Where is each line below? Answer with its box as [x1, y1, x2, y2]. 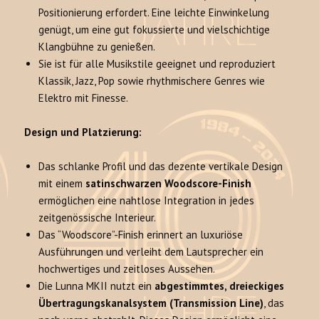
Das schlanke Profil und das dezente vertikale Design [38, 159, 283, 174]
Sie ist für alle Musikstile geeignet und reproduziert [38, 57, 276, 71]
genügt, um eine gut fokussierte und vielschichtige [38, 23, 271, 37]
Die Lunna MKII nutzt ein [38, 279, 155, 293]
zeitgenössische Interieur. [38, 211, 157, 225]
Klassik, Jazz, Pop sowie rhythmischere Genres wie [38, 74, 266, 88]
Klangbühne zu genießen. [38, 40, 156, 54]
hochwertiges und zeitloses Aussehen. [38, 262, 216, 276]
